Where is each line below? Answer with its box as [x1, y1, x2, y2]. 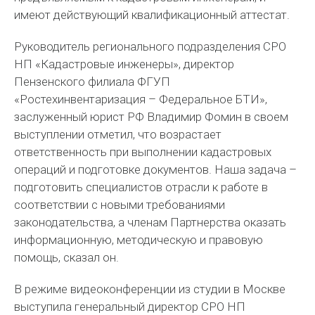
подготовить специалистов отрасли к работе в [14, 180, 269, 194]
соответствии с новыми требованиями [14, 198, 226, 212]
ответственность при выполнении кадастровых [14, 145, 272, 159]
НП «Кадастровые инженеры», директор [14, 57, 235, 71]
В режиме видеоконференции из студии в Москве [14, 282, 286, 296]
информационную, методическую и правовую [14, 233, 264, 247]
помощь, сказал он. [14, 250, 120, 264]
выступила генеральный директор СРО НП [14, 300, 246, 314]
